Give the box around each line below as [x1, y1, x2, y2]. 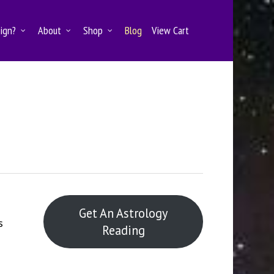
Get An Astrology [79, 204, 168, 221]
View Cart [152, 23, 190, 37]
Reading [102, 221, 145, 239]
